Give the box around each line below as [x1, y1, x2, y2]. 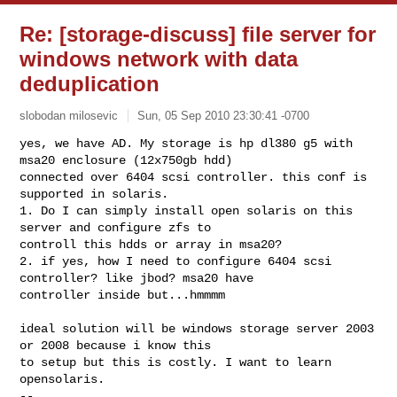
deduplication [19, 72, 160, 96]
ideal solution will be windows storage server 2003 [19, 321, 375, 336]
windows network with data [19, 47, 299, 71]
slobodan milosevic [19, 108, 119, 122]
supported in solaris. [19, 186, 169, 201]
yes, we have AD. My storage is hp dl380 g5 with [19, 136, 354, 151]
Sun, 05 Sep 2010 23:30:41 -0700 [137, 108, 310, 122]
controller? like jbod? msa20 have [19, 270, 261, 285]
